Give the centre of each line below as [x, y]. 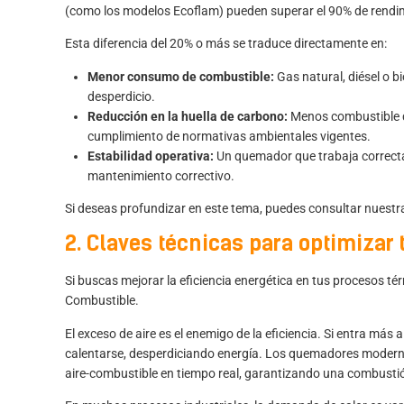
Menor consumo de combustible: [181, 76]
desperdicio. [121, 96]
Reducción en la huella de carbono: [188, 116]
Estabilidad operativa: [151, 156]
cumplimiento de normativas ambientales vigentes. [229, 136]
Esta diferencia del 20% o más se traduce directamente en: [226, 44]
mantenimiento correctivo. [161, 175]
